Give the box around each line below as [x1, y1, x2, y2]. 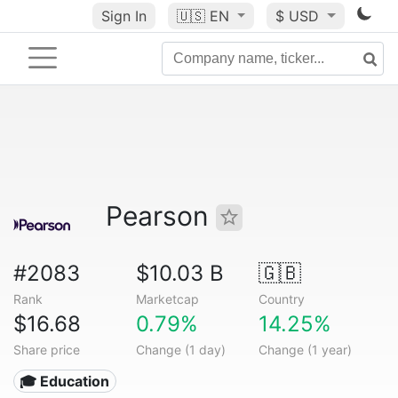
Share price [13, 342, 80, 357]
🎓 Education [20, 372, 110, 390]
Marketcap [135, 291, 199, 306]
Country [258, 291, 305, 306]
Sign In [100, 7, 147, 25]
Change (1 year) [258, 342, 352, 357]
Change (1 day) [135, 342, 226, 357]
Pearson [106, 200, 216, 232]
